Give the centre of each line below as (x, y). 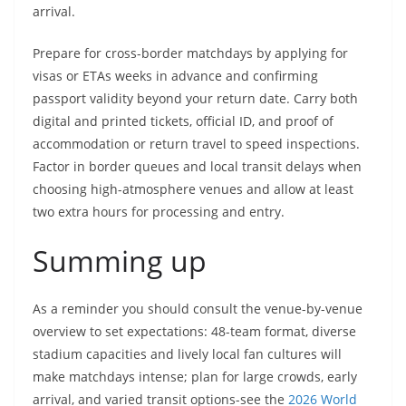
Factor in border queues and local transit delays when (197, 167)
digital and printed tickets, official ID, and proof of (183, 121)
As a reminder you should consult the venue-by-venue (198, 309)
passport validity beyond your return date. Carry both (195, 99)
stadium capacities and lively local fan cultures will (187, 354)
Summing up (120, 261)
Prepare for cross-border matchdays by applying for (190, 53)
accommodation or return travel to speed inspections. (196, 144)
